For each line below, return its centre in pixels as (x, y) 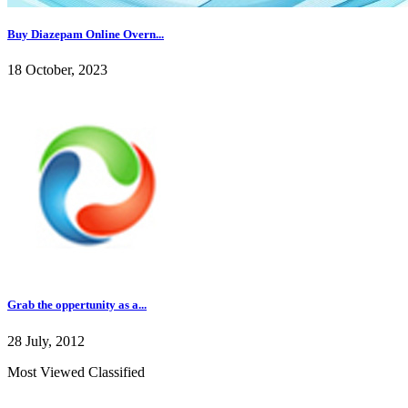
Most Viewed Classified (76, 372)
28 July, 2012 (46, 341)
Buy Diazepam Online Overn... (86, 34)
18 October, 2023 (57, 70)
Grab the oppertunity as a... (77, 305)
